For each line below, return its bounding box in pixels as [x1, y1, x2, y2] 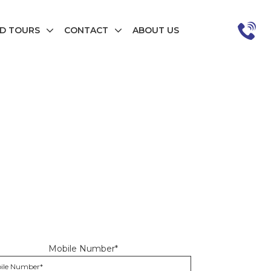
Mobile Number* [48, 243, 119, 254]
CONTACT [64, 25, 108, 36]
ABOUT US [132, 25, 179, 36]
